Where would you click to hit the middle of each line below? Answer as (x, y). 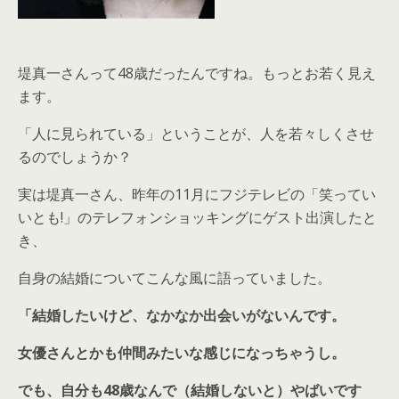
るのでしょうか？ (75, 157)
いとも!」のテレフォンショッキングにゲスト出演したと (197, 217)
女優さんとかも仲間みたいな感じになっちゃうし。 (182, 353)
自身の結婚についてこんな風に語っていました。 (175, 278)
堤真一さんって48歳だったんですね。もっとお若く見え (197, 73)
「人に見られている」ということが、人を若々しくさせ (196, 134)
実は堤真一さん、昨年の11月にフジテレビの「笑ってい (197, 194)
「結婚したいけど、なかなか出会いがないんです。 (182, 315)
